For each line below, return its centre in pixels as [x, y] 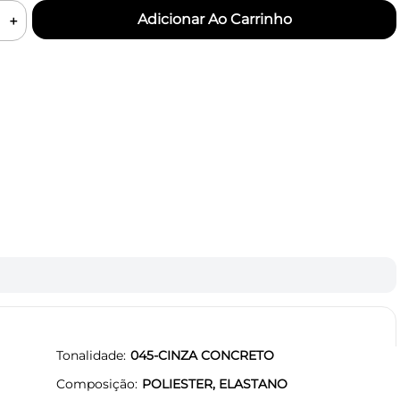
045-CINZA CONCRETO [202, 355]
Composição [96, 383]
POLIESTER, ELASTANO [215, 383]
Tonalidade [90, 355]
